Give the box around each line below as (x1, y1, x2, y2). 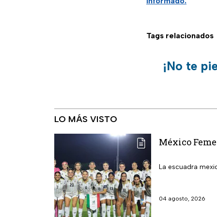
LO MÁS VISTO (54, 114, 117, 125)
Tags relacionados (146, 31, 214, 41)
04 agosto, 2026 (159, 195, 205, 202)
